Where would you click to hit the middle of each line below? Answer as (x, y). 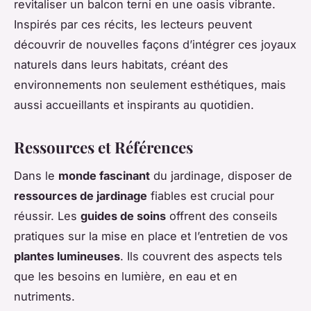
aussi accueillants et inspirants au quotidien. (134, 104)
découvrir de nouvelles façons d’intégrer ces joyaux (155, 44)
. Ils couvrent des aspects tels (201, 256)
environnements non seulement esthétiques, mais (150, 84)
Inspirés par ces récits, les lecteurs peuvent (133, 24)
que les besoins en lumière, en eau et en (126, 276)
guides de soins (123, 216)
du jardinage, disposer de (221, 175)
